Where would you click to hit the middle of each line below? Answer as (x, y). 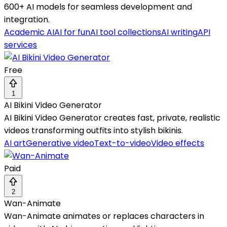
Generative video (60, 143)
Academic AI (29, 32)
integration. (27, 19)
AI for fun (72, 32)
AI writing (179, 32)
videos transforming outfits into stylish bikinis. (93, 130)
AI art (15, 143)
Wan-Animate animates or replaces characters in (104, 216)
